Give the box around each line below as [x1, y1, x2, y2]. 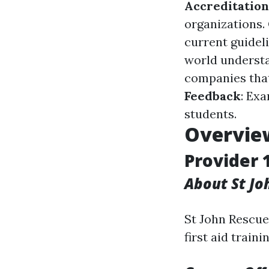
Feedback [184, 88, 241, 103]
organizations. [184, 16, 268, 31]
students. [184, 106, 237, 121]
